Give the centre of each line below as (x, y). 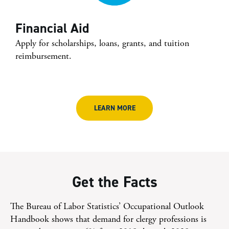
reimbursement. (43, 56)
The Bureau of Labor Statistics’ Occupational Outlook (107, 206)
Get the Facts (114, 182)
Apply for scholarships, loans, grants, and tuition (102, 43)
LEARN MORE (114, 108)
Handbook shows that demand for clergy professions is (108, 219)
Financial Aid (52, 28)
